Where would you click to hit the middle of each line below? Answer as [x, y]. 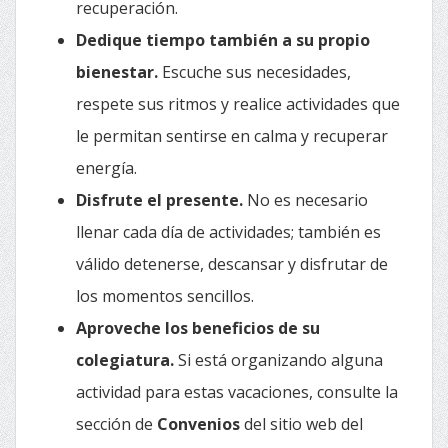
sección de [116, 424]
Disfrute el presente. [159, 200]
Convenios [198, 424]
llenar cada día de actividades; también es [228, 232]
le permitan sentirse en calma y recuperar [232, 136]
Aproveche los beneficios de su [198, 328]
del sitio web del [301, 424]
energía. [106, 168]
